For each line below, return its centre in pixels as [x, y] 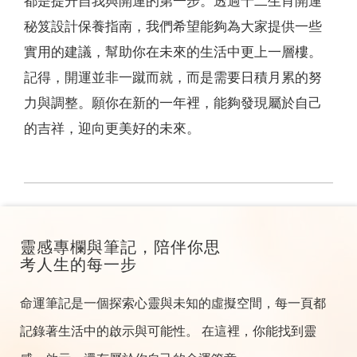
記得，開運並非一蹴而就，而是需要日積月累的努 [173, 78]
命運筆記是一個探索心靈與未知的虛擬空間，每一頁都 [173, 304]
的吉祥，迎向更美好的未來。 [112, 129]
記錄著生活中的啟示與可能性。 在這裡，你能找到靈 [168, 331]
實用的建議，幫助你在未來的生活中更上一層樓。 [173, 53]
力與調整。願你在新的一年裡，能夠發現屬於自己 [173, 104]
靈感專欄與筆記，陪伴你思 [120, 247]
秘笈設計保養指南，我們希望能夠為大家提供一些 [173, 27]
